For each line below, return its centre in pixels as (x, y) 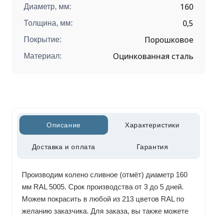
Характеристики (152, 125)
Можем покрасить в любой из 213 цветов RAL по (103, 199)
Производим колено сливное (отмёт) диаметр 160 (104, 174)
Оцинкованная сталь (153, 56)
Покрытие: (42, 40)
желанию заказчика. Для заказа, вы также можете (105, 211)
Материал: (42, 56)
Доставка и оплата (63, 147)
